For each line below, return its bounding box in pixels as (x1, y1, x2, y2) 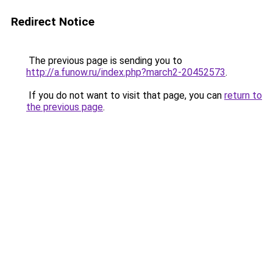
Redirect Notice (11, 15, 94, 29)
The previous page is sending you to (26, 55, 182, 66)
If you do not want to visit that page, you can (26, 90, 224, 101)
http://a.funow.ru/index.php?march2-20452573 (26, 66, 225, 78)
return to (224, 90, 262, 101)
